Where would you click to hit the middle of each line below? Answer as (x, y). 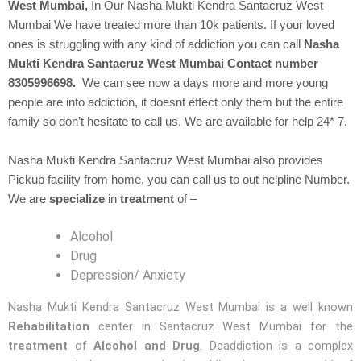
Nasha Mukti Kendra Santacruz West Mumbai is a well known (180, 307)
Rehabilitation (53, 326)
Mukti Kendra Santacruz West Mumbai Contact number (163, 64)
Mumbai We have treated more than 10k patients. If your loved (171, 25)
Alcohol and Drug (147, 345)
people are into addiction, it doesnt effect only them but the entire (176, 103)
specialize (79, 199)
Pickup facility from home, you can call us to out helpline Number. (179, 179)
